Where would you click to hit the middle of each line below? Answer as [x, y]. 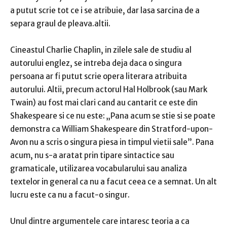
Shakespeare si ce [43, 116]
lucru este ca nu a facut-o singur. [70, 195]
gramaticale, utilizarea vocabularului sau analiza [99, 169]
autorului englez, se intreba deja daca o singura [96, 63]
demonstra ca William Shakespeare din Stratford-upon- [111, 129]
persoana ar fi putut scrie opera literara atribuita [99, 77]
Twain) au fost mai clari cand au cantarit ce [89, 103]
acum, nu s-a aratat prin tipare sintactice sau [92, 156]
